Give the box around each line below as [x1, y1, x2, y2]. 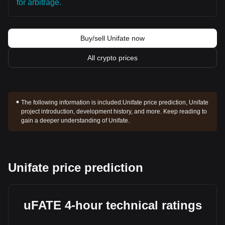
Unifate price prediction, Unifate [123, 99, 209, 106]
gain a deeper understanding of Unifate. [21, 117, 130, 124]
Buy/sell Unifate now [80, 34, 145, 42]
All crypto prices [87, 54, 138, 62]
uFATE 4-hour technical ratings [23, 198, 202, 212]
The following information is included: [21, 99, 123, 106]
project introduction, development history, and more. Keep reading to [21, 108, 207, 115]
